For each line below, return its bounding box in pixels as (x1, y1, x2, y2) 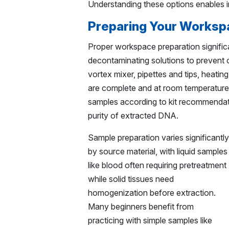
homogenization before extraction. (88, 188, 216, 198)
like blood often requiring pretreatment (88, 160, 226, 170)
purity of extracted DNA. (88, 110, 178, 121)
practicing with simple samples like (88, 215, 212, 225)
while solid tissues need (88, 174, 174, 184)
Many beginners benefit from (88, 201, 194, 212)
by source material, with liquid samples (88, 146, 227, 156)
